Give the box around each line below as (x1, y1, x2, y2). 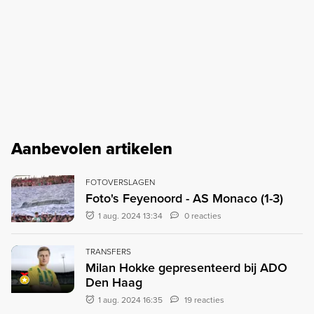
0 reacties (184, 209, 222, 222)
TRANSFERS (86, 245, 131, 259)
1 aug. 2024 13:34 (96, 209, 165, 222)
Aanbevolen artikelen (11, 136, 172, 161)
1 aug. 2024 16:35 (96, 294, 165, 307)
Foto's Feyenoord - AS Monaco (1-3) (86, 189, 283, 207)
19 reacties (184, 294, 225, 307)
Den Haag (86, 273, 142, 292)
